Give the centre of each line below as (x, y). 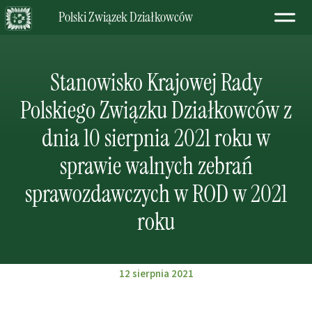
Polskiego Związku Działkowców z (156, 110)
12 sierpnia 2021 (156, 274)
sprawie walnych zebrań (156, 166)
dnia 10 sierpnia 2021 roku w (156, 138)
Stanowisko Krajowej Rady (156, 83)
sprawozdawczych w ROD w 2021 (156, 194)
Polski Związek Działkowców (126, 17)
